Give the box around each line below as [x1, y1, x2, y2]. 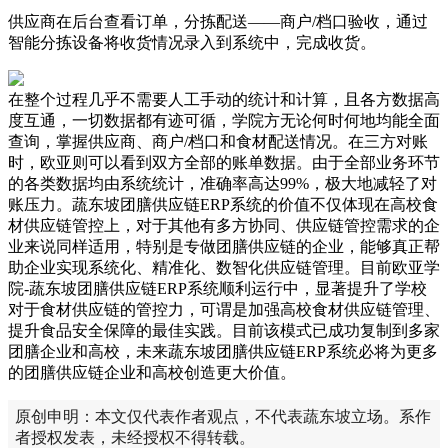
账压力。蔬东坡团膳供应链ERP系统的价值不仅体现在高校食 [8, 195, 438, 213]
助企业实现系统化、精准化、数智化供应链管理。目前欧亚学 [8, 258, 440, 276]
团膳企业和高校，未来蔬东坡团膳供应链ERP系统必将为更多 [8, 342, 438, 360]
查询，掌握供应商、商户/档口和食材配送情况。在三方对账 [8, 132, 428, 150]
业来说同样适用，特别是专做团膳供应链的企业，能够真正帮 [8, 237, 440, 255]
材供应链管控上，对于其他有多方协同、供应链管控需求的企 [8, 216, 440, 234]
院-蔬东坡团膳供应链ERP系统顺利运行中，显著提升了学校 [8, 279, 427, 297]
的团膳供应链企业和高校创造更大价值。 [8, 363, 296, 381]
